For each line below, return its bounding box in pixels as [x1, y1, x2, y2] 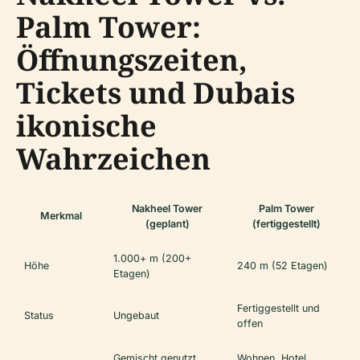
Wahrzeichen [16, 139, 211, 179]
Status [24, 309, 54, 322]
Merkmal [39, 210, 82, 223]
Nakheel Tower [132, 202, 202, 215]
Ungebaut [113, 309, 159, 322]
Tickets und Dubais [16, 73, 295, 113]
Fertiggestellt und [237, 302, 320, 315]
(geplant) [145, 218, 190, 231]
